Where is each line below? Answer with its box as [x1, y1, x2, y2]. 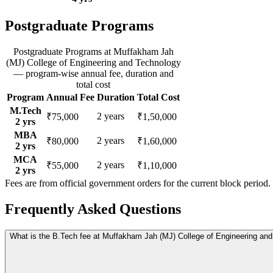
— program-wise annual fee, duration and [13, 68, 174, 79]
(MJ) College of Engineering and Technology [5, 57, 181, 68]
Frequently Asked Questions [5, 201, 181, 218]
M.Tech [9, 105, 41, 116]
